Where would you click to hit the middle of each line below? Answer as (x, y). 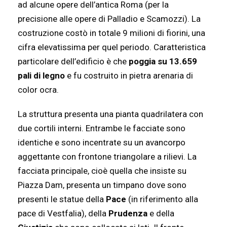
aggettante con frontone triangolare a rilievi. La (107, 157)
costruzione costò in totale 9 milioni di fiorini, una (111, 33)
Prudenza (128, 214)
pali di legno (41, 76)
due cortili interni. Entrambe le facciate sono (102, 128)
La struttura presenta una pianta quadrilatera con (110, 114)
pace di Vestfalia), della (63, 214)
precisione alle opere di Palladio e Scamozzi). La (109, 19)
